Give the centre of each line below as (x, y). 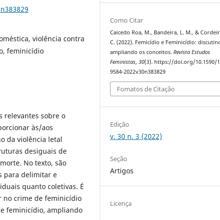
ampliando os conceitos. (142, 52)
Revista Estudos (192, 52)
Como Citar (127, 20)
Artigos (122, 170)
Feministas (123, 62)
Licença (121, 203)
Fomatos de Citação (146, 89)
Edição (120, 124)
